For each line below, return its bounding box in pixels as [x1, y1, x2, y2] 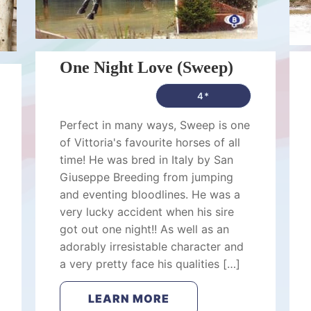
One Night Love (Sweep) [59, 58, 233, 76]
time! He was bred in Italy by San [59, 153, 233, 167]
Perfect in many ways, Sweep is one [59, 118, 250, 132]
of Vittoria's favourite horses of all [59, 135, 240, 149]
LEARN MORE [87, 292, 169, 305]
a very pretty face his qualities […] [59, 257, 240, 271]
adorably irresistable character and [59, 239, 244, 253]
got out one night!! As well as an [59, 222, 229, 236]
